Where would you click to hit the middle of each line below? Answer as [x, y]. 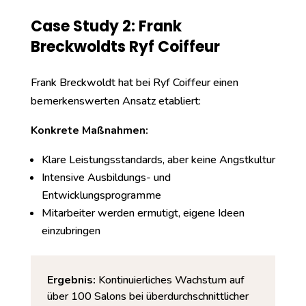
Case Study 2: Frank [106, 26]
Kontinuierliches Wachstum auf [170, 280]
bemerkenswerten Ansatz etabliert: [115, 101]
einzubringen [71, 231]
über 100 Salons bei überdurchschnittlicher [148, 296]
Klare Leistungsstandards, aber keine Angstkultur [158, 160]
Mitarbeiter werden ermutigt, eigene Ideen [143, 213]
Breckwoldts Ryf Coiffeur [125, 47]
